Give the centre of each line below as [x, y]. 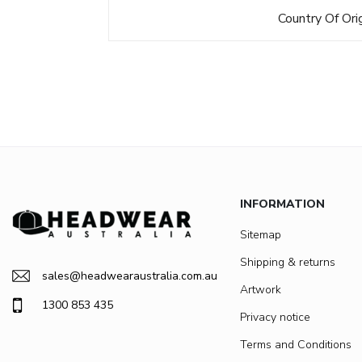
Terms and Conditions [296, 345]
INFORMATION [282, 204]
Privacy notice [275, 318]
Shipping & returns [288, 263]
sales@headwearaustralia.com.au [130, 276]
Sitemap [261, 235]
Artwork [261, 290]
